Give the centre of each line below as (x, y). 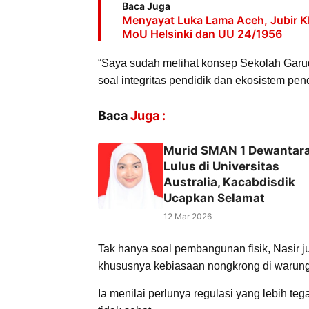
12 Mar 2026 (188, 216)
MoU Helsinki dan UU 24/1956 (202, 33)
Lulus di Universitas (221, 166)
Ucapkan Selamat (214, 198)
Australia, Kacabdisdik (229, 182)
